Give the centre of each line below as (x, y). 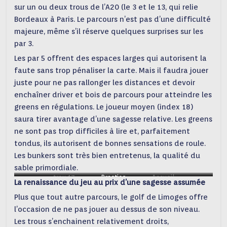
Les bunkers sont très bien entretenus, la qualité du (107, 156)
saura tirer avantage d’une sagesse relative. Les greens (113, 119)
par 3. (24, 44)
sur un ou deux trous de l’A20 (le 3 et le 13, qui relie (106, 7)
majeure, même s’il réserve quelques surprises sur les (109, 31)
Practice (113, 177)
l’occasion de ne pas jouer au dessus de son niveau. (107, 209)
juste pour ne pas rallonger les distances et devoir (105, 83)
